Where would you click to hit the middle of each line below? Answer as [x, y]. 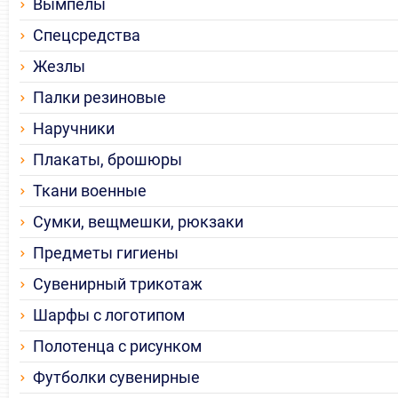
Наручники [74, 129]
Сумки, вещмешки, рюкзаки [138, 222]
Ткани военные [90, 191]
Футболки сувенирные [116, 378]
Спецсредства [87, 36]
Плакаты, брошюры [107, 160]
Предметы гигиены [106, 253]
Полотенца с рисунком [117, 346]
